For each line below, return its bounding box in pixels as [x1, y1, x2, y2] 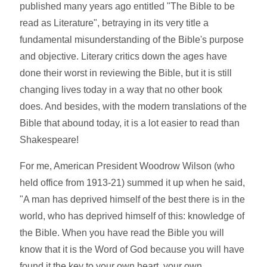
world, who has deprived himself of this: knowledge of [20, 210, 245, 221]
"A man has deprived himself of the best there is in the [20, 194, 246, 204]
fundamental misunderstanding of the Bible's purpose [20, 34, 244, 45]
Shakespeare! [20, 134, 79, 145]
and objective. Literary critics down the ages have [20, 51, 228, 61]
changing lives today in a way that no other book [20, 84, 223, 95]
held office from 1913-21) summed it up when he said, [20, 177, 246, 188]
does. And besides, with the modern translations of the [20, 101, 247, 111]
